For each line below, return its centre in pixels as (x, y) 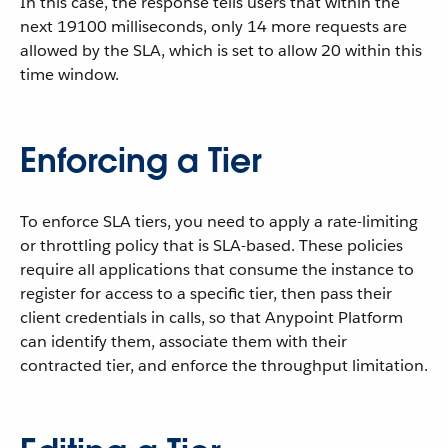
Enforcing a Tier (141, 160)
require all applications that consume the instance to (217, 269)
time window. (69, 74)
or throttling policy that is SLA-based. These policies (211, 245)
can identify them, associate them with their (183, 341)
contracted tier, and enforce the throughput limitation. (224, 365)
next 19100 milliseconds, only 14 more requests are (213, 26)
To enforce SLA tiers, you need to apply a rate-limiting (219, 221)
